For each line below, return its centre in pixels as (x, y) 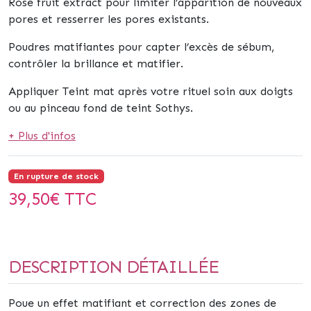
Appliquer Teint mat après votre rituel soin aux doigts (151, 91)
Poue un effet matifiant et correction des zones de (142, 303)
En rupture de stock (56, 176)
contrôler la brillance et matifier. (96, 64)
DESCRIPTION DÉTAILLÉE (114, 267)
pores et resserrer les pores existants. (109, 19)
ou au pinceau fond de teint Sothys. (101, 108)
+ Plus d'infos (42, 136)
